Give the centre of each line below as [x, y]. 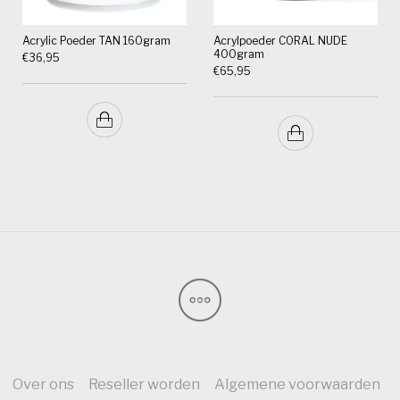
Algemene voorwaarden [297, 384]
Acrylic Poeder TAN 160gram [97, 40]
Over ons [43, 384]
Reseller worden [144, 384]
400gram [239, 54]
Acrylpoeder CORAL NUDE [280, 40]
